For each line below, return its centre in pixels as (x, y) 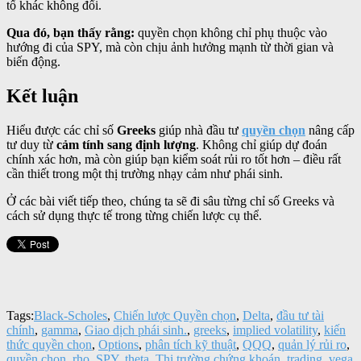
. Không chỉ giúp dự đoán (261, 145)
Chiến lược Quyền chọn (175, 316)
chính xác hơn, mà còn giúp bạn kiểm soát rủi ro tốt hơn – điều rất (174, 160)
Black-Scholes (71, 316)
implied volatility (275, 330)
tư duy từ (31, 145)
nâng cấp (330, 131)
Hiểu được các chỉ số (62, 131)
